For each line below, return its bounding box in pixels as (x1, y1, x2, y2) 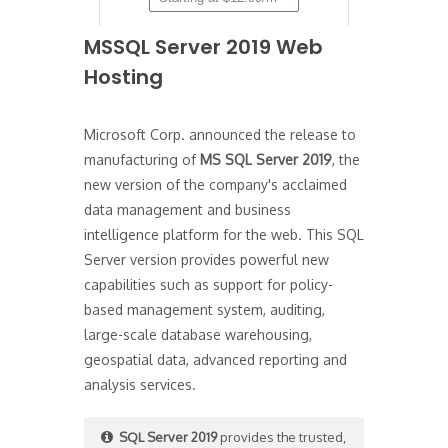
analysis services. (84, 376, 196, 393)
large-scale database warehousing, (84, 326, 312, 343)
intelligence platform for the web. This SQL (84, 226, 364, 243)
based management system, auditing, (84, 301, 325, 318)
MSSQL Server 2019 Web (84, 33, 323, 61)
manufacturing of (84, 151, 200, 168)
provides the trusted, (217, 429, 346, 445)
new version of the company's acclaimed (84, 176, 347, 193)
